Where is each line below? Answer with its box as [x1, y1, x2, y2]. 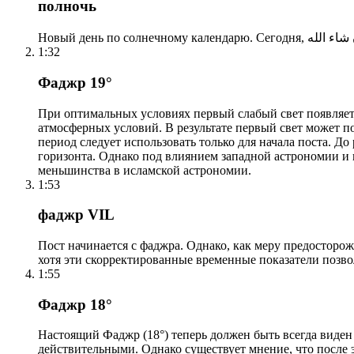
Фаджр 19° [38, 73, 112, 91]
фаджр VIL [38, 206, 115, 224]
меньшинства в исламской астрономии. [38, 163, 251, 177]
